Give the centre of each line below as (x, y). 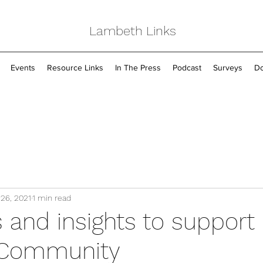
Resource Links (75, 68)
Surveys (227, 68)
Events (23, 68)
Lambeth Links (132, 31)
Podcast (187, 68)
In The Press (138, 68)
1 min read (52, 198)
